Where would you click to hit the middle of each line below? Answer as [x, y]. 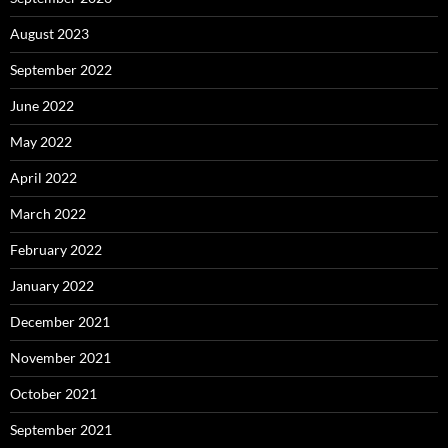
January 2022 [52, 286]
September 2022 [61, 70]
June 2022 [42, 106]
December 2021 [60, 322]
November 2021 [60, 358]
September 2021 [61, 430]
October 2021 [53, 394]
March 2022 [48, 214]
